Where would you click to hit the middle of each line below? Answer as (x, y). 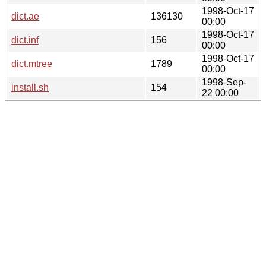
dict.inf (25, 40)
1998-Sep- (224, 82)
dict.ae (25, 16)
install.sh (30, 87)
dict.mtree (32, 64)
